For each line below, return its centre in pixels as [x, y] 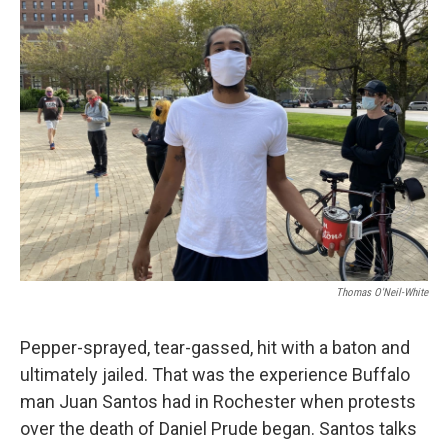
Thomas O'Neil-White [382, 292]
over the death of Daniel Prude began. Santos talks [218, 428]
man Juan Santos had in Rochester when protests [218, 401]
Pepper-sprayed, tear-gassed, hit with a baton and [215, 347]
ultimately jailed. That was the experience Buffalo [215, 374]
